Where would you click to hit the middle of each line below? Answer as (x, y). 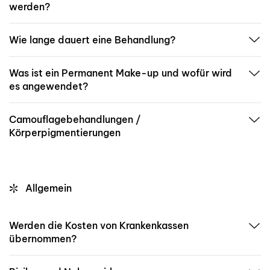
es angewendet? (49, 86)
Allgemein (48, 188)
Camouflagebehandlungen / (75, 120)
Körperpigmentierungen (65, 133)
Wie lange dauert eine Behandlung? (92, 39)
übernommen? (43, 239)
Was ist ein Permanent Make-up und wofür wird (121, 73)
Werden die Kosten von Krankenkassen (99, 226)
